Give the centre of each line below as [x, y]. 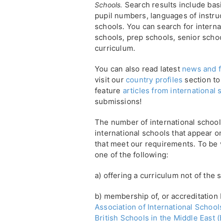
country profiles [154, 79]
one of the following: [132, 154]
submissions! [118, 101]
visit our [110, 79]
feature [109, 90]
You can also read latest [138, 69]
